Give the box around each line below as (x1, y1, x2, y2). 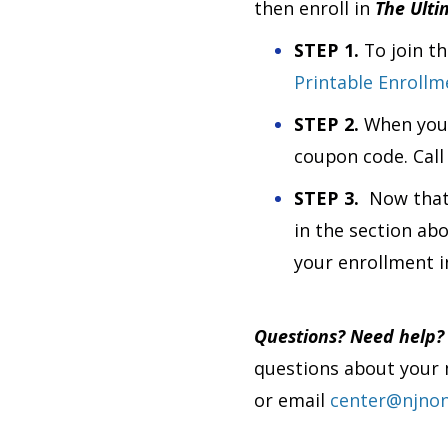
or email (254, 388, 330, 412)
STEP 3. (294, 186, 369, 210)
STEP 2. (294, 112, 364, 136)
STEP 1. (294, 38, 364, 62)
